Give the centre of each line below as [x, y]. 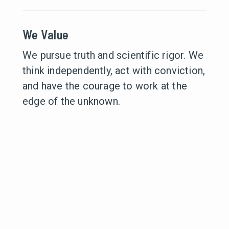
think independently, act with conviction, [114, 71]
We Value [46, 35]
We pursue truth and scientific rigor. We [113, 55]
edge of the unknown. [71, 101]
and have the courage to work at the [105, 86]
